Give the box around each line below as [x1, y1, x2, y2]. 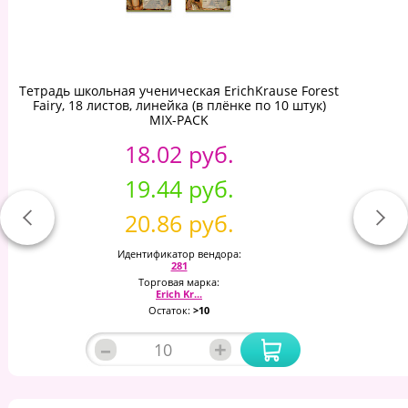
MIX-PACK [149, 110, 209, 128]
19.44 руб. [124, 172, 234, 204]
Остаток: [148, 302, 193, 317]
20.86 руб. [124, 207, 234, 239]
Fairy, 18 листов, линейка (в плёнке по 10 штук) [32, 96, 326, 114]
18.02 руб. [124, 138, 234, 169]
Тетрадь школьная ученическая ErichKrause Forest [19, 81, 339, 99]
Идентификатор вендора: [117, 246, 241, 260]
